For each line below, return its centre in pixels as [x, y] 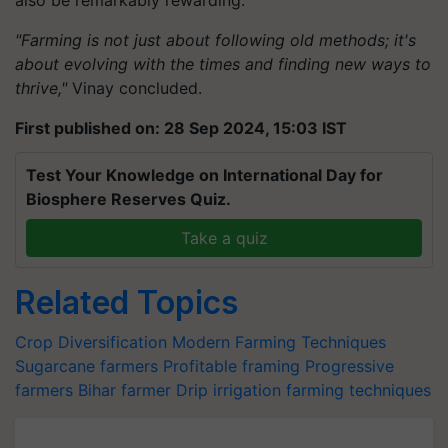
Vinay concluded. [134, 87]
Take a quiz [224, 237]
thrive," [41, 87]
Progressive [349, 365]
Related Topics [126, 302]
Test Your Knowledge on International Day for [204, 174]
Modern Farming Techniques [279, 341]
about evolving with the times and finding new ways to [223, 63]
